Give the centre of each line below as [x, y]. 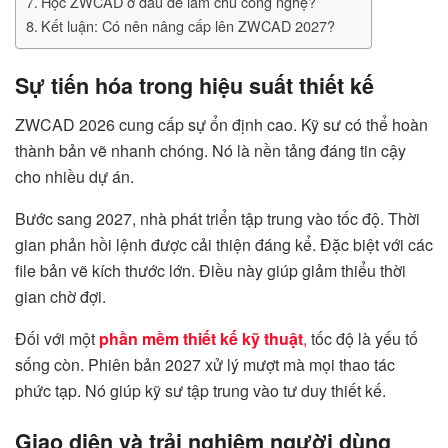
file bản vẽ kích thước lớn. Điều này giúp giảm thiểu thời [210, 270]
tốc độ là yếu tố [362, 338]
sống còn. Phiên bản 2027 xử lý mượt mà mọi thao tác [205, 364]
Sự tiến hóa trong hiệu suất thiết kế [194, 86]
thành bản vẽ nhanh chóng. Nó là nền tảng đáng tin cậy [210, 150]
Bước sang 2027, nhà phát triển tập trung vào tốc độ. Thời [217, 218]
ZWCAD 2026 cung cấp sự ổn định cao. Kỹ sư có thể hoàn [221, 124]
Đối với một [57, 338]
